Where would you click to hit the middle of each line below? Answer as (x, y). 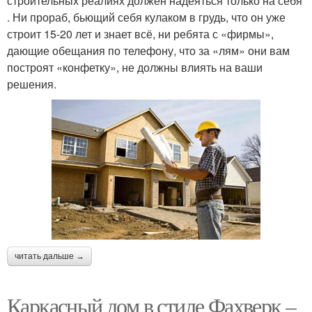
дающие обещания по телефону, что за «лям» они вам (148, 51)
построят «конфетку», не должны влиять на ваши (135, 68)
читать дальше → (49, 256)
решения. (32, 84)
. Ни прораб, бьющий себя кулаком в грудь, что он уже (146, 17)
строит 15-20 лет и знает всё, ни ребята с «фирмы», (140, 34)
